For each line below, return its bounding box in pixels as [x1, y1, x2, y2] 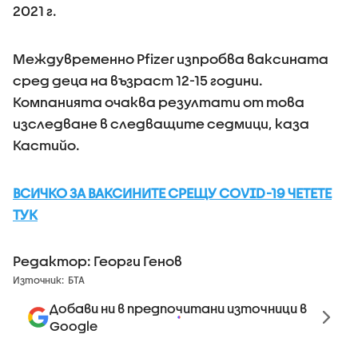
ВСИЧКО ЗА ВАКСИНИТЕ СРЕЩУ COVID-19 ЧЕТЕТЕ [13, 185, 332, 201]
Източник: [13, 273, 64, 285]
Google [50, 317, 97, 333]
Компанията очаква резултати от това [13, 93, 304, 109]
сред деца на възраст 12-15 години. [13, 72, 263, 88]
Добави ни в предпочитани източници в [50, 300, 307, 316]
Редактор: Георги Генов [13, 253, 182, 268]
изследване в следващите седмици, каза [13, 115, 309, 131]
